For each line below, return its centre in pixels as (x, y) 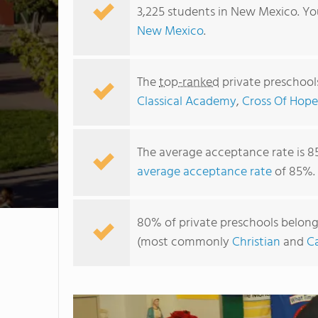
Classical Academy (187, 102)
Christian (256, 242)
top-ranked (189, 83)
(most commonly (185, 242)
